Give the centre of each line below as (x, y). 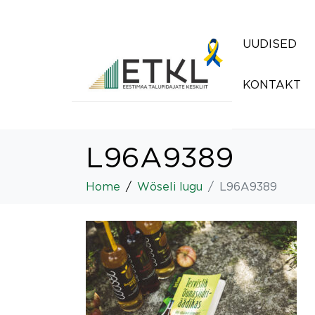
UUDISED (270, 44)
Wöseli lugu (170, 186)
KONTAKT (272, 84)
